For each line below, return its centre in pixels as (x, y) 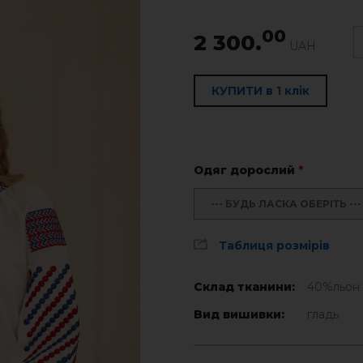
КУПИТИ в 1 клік (261, 91)
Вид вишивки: (239, 314)
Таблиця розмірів (274, 246)
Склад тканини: (244, 287)
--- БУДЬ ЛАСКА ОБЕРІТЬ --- (286, 204)
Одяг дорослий (246, 170)
